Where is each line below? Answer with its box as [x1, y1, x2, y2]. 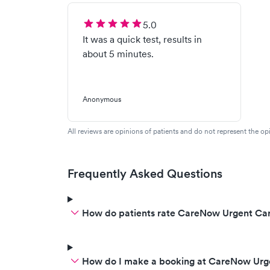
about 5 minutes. [83, 48, 154, 60]
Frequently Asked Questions [67, 166, 222, 181]
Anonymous [83, 95, 121, 104]
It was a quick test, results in [83, 33, 202, 45]
